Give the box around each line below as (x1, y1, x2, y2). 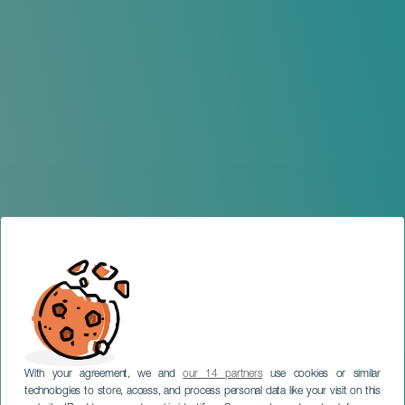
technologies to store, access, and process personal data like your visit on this (24, 385, 381, 397)
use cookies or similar (262, 368, 381, 380)
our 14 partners (183, 368, 263, 380)
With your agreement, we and (24, 368, 184, 380)
